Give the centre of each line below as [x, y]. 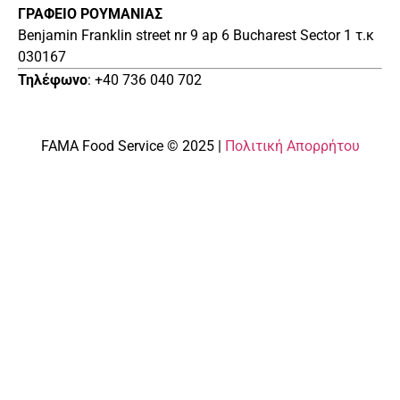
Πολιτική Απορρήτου [292, 146]
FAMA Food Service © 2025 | [133, 146]
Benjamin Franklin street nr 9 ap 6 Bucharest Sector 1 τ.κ [196, 35]
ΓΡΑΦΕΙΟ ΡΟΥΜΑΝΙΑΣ [90, 13]
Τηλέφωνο [53, 79]
